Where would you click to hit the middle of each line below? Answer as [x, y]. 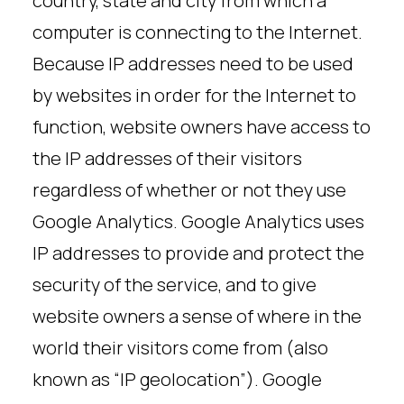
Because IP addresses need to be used [193, 64]
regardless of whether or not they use [189, 190]
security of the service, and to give [174, 285]
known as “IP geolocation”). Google [177, 379]
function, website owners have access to [202, 127]
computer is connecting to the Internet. [197, 32]
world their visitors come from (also [180, 348]
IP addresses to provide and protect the [198, 253]
